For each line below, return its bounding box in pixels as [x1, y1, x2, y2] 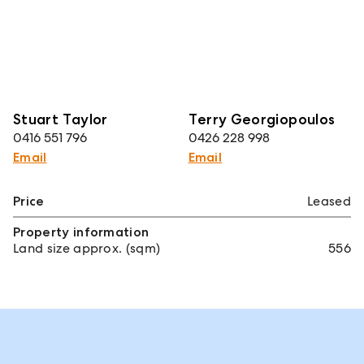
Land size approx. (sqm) [13, 239, 161, 257]
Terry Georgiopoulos [188, 109, 336, 128]
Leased [307, 192, 351, 210]
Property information [13, 223, 149, 240]
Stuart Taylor [13, 109, 108, 128]
